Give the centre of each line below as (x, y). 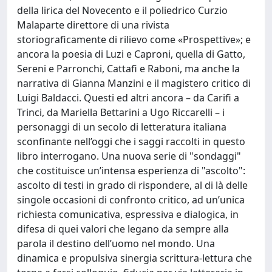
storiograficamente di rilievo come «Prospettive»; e (134, 39)
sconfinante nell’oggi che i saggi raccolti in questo (131, 141)
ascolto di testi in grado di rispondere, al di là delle (132, 185)
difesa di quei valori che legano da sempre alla (123, 229)
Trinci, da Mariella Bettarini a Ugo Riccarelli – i (121, 112)
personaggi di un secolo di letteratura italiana (122, 127)
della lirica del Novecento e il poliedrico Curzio (122, 10)
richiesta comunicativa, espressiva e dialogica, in (128, 214)
